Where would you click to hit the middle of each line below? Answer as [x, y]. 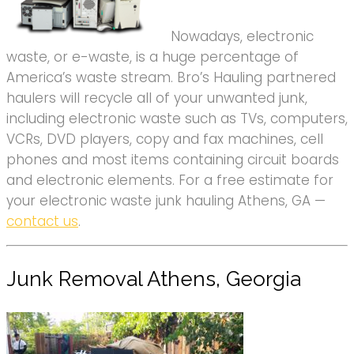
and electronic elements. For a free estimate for [170, 181]
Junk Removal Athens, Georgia [154, 279]
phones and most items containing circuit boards [173, 160]
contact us [42, 222]
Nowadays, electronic [242, 37]
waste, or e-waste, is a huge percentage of [153, 57]
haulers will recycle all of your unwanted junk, [157, 98]
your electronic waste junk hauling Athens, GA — [166, 201]
